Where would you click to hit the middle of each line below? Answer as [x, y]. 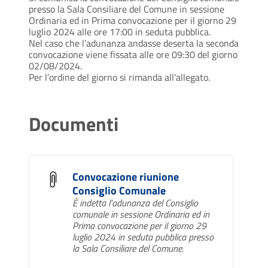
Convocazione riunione [126, 176]
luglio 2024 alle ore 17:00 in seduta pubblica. [120, 31]
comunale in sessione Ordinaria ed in [141, 214]
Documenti [74, 124]
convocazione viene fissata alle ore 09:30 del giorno [133, 54]
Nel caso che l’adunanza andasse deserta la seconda [134, 43]
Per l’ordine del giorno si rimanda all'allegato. [119, 77]
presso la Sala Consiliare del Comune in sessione [127, 9]
